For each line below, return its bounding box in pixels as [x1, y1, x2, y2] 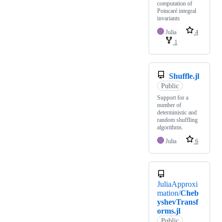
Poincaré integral [157, 7, 196, 15]
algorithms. [157, 124, 183, 131]
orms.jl [157, 207, 180, 216]
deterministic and [157, 109, 197, 116]
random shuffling [157, 116, 198, 124]
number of [157, 102, 181, 109]
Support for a [157, 94, 188, 102]
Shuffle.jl [169, 72, 199, 81]
